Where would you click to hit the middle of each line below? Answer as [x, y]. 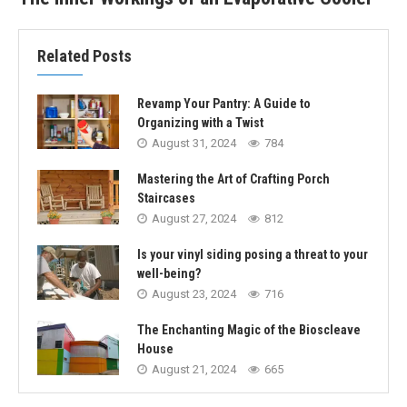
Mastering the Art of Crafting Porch [233, 179]
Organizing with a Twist [200, 122]
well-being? [169, 273]
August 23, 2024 [194, 293]
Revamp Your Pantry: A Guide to [224, 103]
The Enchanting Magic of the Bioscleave [249, 329]
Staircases [166, 198]
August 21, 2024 [194, 369]
